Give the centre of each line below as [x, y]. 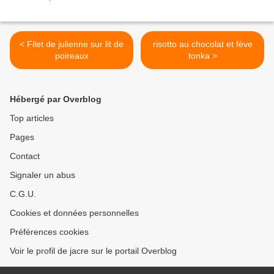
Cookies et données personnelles [74, 213]
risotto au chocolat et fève [202, 44]
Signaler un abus [43, 175]
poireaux [72, 56]
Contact [25, 156]
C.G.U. [23, 194]
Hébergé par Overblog [56, 99]
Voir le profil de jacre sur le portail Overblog [93, 251]
